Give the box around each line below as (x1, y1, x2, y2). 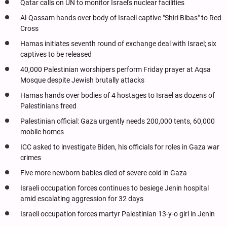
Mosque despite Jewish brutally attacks (20, 75, 144, 85)
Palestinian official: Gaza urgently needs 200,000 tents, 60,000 (20, 117, 215, 126)
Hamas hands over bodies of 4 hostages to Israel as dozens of (20, 91, 215, 100)
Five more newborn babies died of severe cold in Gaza (20, 168, 187, 177)
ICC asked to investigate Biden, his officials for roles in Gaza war (20, 142, 219, 152)
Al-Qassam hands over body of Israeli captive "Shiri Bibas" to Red (20, 13, 221, 22)
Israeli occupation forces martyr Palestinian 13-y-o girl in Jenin (20, 209, 215, 218)
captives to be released (20, 50, 92, 59)
